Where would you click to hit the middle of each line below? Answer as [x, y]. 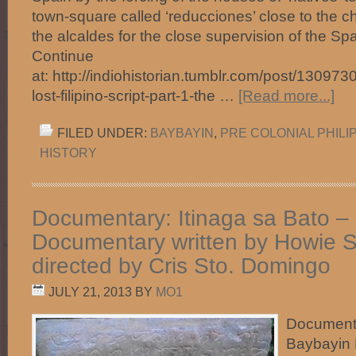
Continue [63, 56]
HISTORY [68, 153]
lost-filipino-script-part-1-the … [135, 95]
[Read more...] [286, 95]
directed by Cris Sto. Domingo [181, 266]
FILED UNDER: [104, 133]
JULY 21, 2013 [90, 292]
